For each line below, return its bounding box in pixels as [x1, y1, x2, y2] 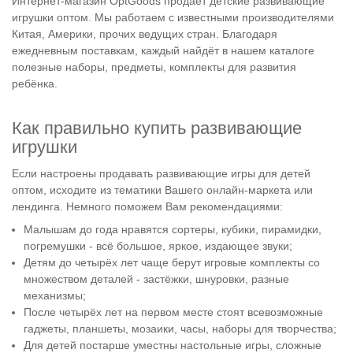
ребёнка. [12, 77, 58, 91]
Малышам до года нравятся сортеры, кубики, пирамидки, [24, 223, 322, 236]
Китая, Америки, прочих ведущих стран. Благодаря [12, 28, 277, 41]
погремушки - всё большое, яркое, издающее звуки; [24, 240, 293, 253]
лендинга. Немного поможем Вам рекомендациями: [12, 199, 283, 213]
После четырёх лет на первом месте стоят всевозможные [24, 306, 324, 319]
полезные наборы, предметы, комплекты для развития [12, 61, 296, 74]
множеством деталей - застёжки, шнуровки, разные [24, 273, 290, 286]
